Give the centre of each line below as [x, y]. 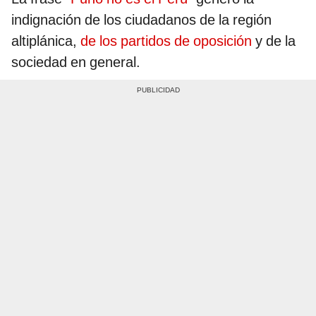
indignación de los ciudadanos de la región [141, 19]
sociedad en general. [76, 62]
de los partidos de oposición [166, 41]
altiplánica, [46, 41]
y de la [274, 41]
